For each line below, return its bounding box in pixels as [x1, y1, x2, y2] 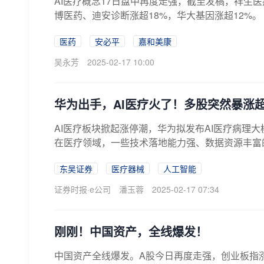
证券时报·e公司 [54, 183, 111, 195]
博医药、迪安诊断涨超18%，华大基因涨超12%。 [54, 8, 262, 22]
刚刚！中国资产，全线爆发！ [54, 223, 207, 240]
